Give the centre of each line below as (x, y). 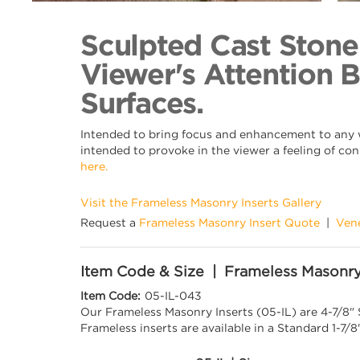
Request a (110, 222)
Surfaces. (142, 102)
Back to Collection (51, 26)
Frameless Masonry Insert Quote (229, 222)
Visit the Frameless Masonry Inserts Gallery (201, 202)
